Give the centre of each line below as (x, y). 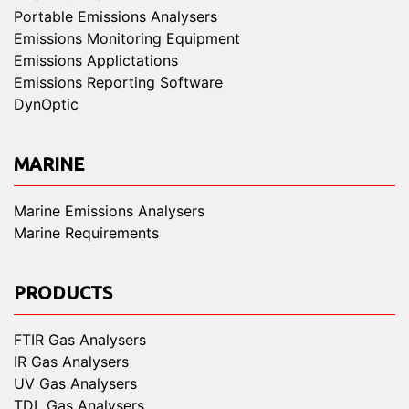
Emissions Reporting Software (118, 83)
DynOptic (46, 105)
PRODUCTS (63, 293)
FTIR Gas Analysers (80, 340)
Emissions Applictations (96, 61)
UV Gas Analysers (75, 384)
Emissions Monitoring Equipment (127, 39)
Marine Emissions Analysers (109, 211)
